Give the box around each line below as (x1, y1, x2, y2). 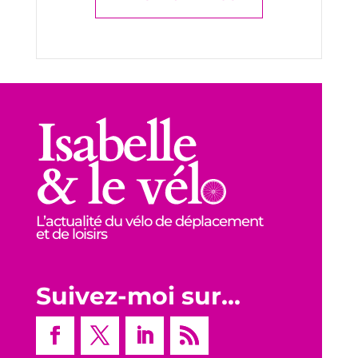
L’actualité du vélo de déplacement (35, 212, 263, 230)
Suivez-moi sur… (35, 280, 241, 311)
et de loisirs (35, 225, 107, 243)
